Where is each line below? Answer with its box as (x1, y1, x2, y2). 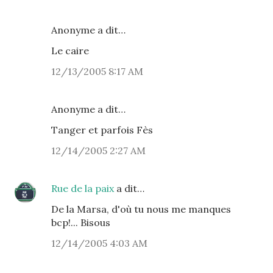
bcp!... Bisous (51, 216, 110, 229)
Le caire (51, 44, 89, 57)
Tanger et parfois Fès (51, 124, 153, 136)
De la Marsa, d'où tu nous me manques (51, 203, 231, 215)
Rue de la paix (51, 182, 114, 194)
